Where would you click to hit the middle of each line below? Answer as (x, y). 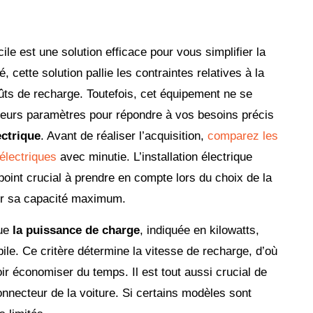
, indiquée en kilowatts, (199, 230)
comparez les (243, 136)
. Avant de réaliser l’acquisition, (124, 136)
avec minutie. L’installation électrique (154, 157)
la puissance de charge (76, 230)
